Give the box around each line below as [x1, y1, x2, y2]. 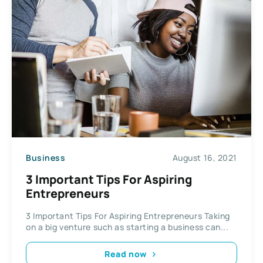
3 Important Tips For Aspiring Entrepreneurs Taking [26, 210, 230, 222]
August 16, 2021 [172, 151, 237, 163]
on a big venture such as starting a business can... [26, 221, 229, 233]
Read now [104, 248, 147, 259]
